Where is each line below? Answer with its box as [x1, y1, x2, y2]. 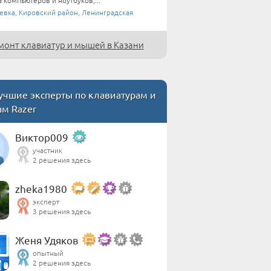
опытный [33, 247, 64, 258]
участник [33, 145, 62, 155]
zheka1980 [15, 181, 67, 195]
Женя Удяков [15, 233, 78, 246]
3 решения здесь [33, 206, 91, 216]
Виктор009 [15, 130, 68, 143]
